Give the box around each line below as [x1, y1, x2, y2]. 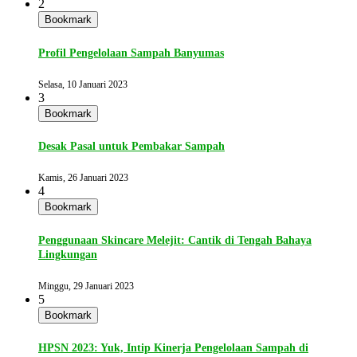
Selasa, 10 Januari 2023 [38, 78, 127, 90]
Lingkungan [38, 248, 97, 261]
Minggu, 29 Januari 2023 [38, 280, 134, 292]
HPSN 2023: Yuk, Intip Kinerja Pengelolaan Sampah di [38, 342, 308, 355]
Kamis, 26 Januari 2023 [38, 172, 128, 184]
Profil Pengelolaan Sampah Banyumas [38, 46, 224, 59]
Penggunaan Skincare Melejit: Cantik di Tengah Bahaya [38, 233, 312, 246]
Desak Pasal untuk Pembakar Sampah [38, 140, 225, 153]
